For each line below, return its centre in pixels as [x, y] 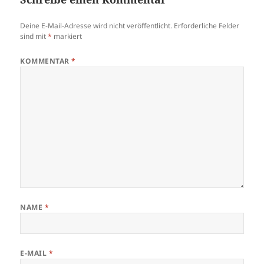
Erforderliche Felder [207, 25]
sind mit [34, 36]
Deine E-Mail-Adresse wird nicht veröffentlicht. [96, 25]
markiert [67, 36]
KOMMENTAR [46, 61]
